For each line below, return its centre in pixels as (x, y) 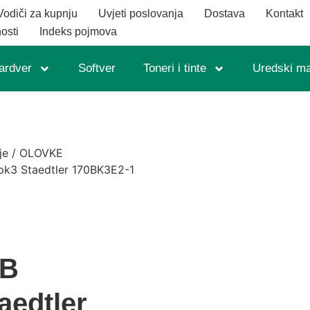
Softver (97, 68)
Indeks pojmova (79, 31)
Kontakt (285, 13)
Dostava (225, 13)
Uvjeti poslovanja (141, 13)
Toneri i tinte (174, 68)
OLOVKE (41, 153)
